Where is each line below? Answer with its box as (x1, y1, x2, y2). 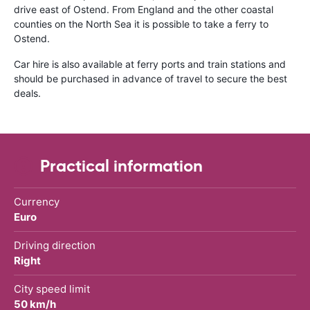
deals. (14, 86, 41, 99)
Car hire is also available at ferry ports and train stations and (14, 57, 286, 70)
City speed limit (14, 282, 90, 295)
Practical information (40, 155, 203, 176)
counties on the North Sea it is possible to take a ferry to (14, 17, 268, 30)
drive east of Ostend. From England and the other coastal (14, 3, 273, 15)
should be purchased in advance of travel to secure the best (14, 72, 287, 84)
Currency (14, 194, 60, 208)
